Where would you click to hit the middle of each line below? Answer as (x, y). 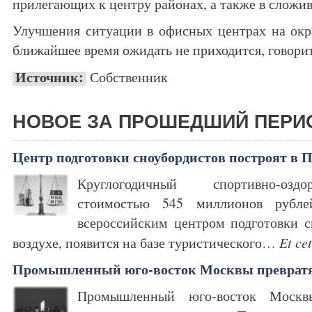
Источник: (49, 77)
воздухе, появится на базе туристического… (146, 243)
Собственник (127, 77)
